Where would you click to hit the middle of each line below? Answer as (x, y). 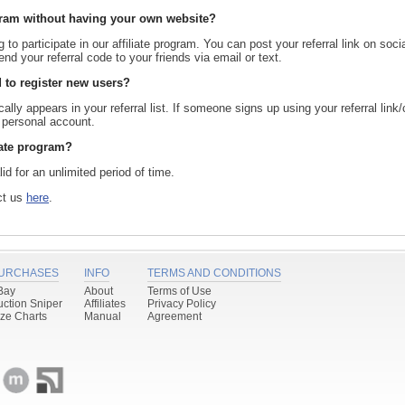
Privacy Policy (182, 304)
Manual (103, 316)
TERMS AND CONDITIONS (214, 273)
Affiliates (105, 304)
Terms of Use (179, 291)
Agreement (174, 316)
